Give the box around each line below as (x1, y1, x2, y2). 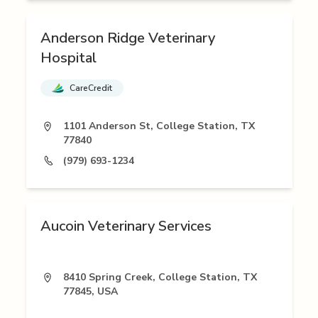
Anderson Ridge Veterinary (40, 28, 215, 48)
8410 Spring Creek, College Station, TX (62, 270, 257, 285)
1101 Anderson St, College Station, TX (62, 119, 255, 133)
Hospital (40, 48, 97, 68)
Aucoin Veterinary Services (40, 216, 212, 236)
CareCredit (69, 82, 112, 94)
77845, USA (62, 285, 118, 299)
